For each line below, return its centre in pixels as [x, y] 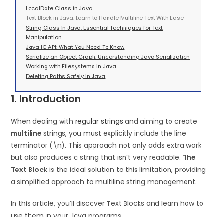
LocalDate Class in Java [59, 8]
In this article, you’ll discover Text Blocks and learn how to [107, 203]
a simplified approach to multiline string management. [104, 181]
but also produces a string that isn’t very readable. [97, 157]
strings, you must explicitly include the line [115, 133]
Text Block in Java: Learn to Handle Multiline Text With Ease [105, 18]
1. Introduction [46, 99]
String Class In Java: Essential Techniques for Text [94, 27]
